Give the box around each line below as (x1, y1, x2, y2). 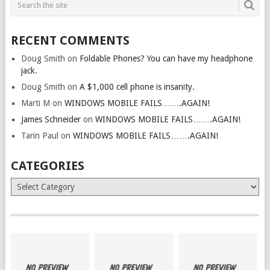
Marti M (20, 98, 50, 108)
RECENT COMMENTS (10, 33, 130, 48)
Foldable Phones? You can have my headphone (79, 54, 253, 63)
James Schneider (20, 115, 81, 124)
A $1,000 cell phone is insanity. (79, 82, 195, 92)
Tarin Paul (20, 131, 58, 140)
